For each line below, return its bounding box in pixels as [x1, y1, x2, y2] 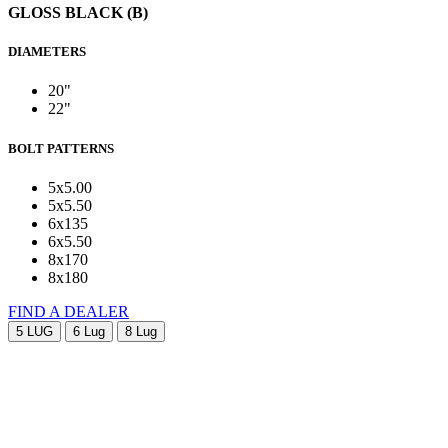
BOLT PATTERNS [8, 140, 114, 156]
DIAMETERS [8, 44, 86, 60]
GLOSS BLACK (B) [8, 4, 148, 22]
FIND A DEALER [8, 302, 129, 320]
